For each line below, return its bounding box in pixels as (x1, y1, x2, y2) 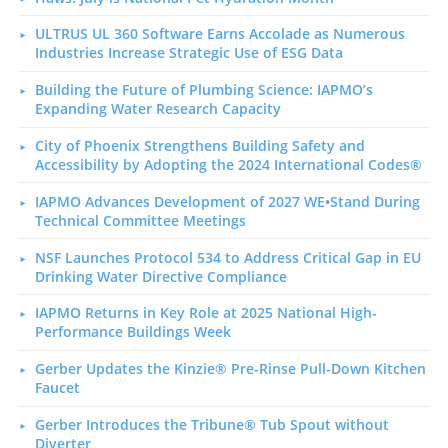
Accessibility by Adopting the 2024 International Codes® (34, 155, 422, 175)
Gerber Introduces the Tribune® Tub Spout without (34, 414, 389, 434)
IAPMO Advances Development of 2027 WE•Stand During (34, 191, 420, 211)
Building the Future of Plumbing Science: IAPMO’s (34, 80, 373, 100)
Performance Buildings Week (34, 322, 231, 342)
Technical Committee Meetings (34, 210, 246, 230)
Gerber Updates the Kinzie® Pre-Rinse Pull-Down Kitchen (34, 359, 426, 379)
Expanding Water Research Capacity (34, 99, 281, 119)
